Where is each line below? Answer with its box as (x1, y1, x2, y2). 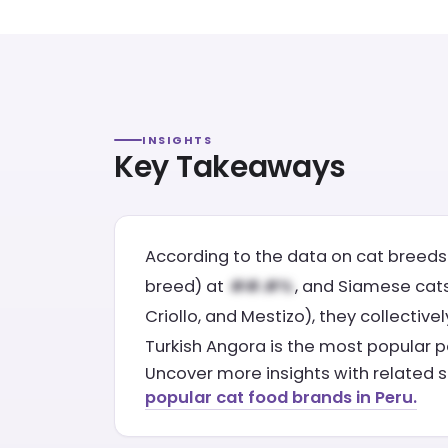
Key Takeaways (114, 146, 347, 188)
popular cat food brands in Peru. (145, 386, 417, 409)
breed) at (145, 275, 228, 298)
